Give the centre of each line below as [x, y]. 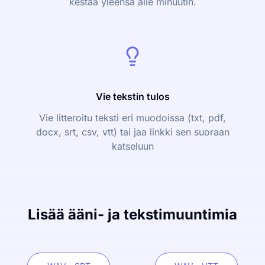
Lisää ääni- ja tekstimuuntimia [132, 214]
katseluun [132, 146]
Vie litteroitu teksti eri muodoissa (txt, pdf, [132, 118]
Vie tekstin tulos [132, 96]
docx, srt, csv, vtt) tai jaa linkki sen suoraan [132, 132]
